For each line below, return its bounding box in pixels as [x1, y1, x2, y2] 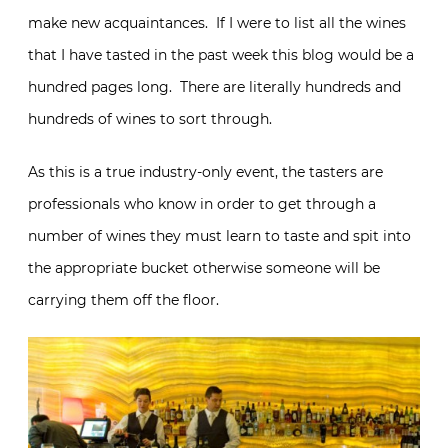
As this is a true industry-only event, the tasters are [28, 162, 383, 181]
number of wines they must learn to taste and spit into [28, 226, 411, 245]
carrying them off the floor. [28, 290, 219, 309]
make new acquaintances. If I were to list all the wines [28, 13, 406, 32]
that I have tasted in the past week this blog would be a [28, 45, 414, 64]
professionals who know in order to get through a [28, 194, 376, 213]
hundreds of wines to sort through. [28, 109, 272, 128]
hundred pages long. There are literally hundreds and [28, 77, 401, 96]
